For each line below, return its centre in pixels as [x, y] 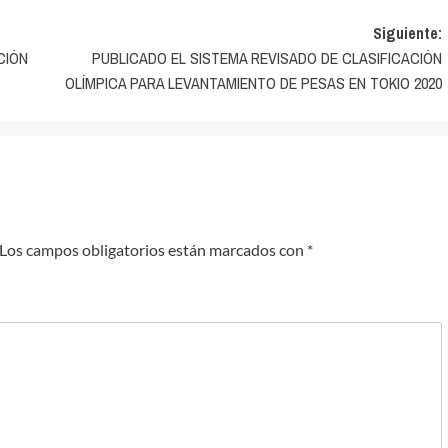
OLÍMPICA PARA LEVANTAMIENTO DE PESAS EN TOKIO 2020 [253, 83]
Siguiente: [407, 33]
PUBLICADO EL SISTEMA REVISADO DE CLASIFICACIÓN [266, 58]
